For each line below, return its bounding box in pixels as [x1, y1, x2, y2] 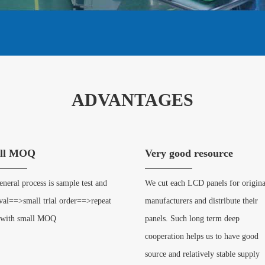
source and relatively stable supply [145, 250, 260, 258]
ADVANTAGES [72, 90, 193, 109]
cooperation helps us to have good [145, 232, 259, 241]
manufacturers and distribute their [145, 196, 258, 205]
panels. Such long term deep [145, 214, 240, 223]
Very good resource [145, 147, 234, 159]
